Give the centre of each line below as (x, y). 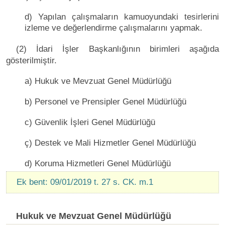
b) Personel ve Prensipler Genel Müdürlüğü (105, 101)
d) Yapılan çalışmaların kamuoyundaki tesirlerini (122, 17)
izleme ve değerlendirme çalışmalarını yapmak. (114, 28)
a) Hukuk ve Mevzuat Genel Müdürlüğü (98, 81)
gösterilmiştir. (31, 60)
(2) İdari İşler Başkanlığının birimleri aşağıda (118, 49)
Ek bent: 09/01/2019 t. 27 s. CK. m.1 (85, 182)
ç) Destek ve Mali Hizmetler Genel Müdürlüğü (110, 143)
